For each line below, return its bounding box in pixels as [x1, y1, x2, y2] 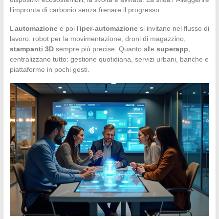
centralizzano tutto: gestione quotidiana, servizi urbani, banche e [9, 55, 209, 63]
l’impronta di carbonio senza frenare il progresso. [9, 5, 161, 14]
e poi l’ [57, 24, 80, 32]
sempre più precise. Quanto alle [53, 44, 156, 53]
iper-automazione [79, 24, 138, 32]
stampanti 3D [9, 44, 54, 53]
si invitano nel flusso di [137, 24, 209, 32]
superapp [156, 44, 188, 53]
